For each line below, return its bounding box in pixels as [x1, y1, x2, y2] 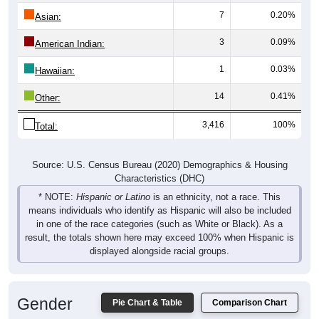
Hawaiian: [35, 48, 75, 60]
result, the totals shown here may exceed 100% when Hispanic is [25, 215, 294, 226]
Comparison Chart [212, 281, 287, 291]
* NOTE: [38, 174, 76, 186]
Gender [17, 278, 73, 297]
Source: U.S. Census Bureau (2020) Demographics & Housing [31, 142, 288, 154]
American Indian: [35, 21, 105, 33]
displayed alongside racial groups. [90, 229, 229, 240]
